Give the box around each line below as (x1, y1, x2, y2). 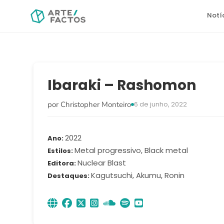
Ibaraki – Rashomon (47, 75, 196, 95)
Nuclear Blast (77, 157, 126, 168)
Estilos (47, 146, 71, 155)
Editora (47, 158, 74, 168)
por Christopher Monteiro (47, 99, 131, 109)
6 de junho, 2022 (134, 99, 187, 109)
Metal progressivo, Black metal (74, 145, 188, 155)
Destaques (47, 171, 88, 180)
